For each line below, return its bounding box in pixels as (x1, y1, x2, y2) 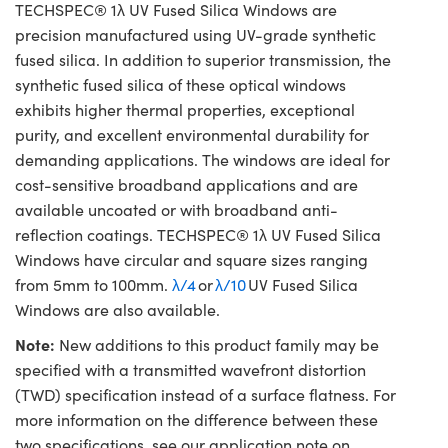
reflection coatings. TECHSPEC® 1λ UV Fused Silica (15, 224, 381, 246)
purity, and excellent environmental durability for (15, 124, 369, 146)
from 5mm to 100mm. (15, 274, 172, 296)
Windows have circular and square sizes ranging (15, 249, 368, 271)
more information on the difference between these (15, 409, 378, 431)
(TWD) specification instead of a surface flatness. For (15, 384, 396, 406)
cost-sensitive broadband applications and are (15, 174, 358, 196)
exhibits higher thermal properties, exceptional (15, 99, 355, 121)
